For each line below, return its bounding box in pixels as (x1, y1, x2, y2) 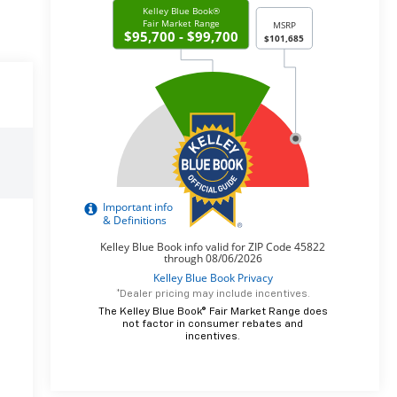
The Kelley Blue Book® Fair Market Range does (97, 306, 328, 317)
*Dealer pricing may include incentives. (115, 288, 310, 300)
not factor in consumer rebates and (122, 318, 304, 330)
